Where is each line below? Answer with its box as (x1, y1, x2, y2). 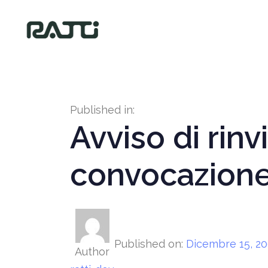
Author (75, 245, 109, 258)
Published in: (70, 103, 135, 117)
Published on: (114, 237, 183, 250)
